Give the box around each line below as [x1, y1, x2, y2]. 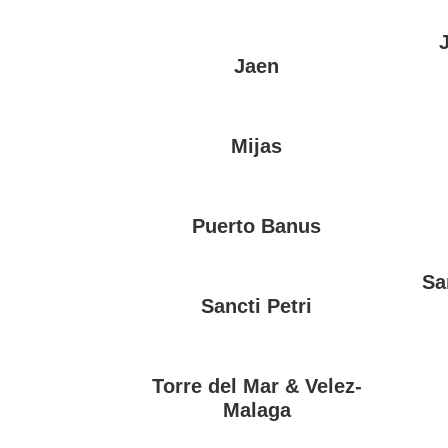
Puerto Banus [192, 215, 322, 238]
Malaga [222, 399, 291, 422]
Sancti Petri [201, 295, 313, 318]
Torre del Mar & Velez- [151, 375, 362, 398]
